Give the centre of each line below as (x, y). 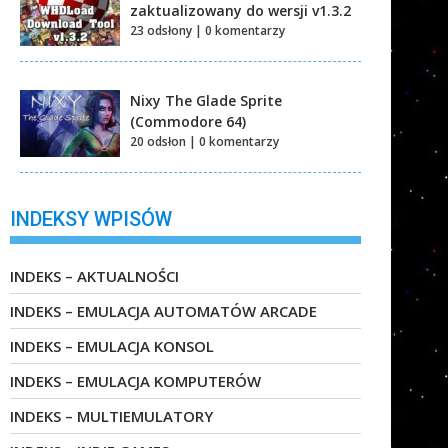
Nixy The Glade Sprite (206, 100)
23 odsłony (161, 30)
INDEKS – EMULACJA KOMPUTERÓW (135, 381)
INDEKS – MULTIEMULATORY (111, 416)
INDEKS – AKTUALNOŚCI (94, 276)
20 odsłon (158, 141)
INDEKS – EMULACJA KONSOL (112, 346)
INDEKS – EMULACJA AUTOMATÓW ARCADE (163, 311)
